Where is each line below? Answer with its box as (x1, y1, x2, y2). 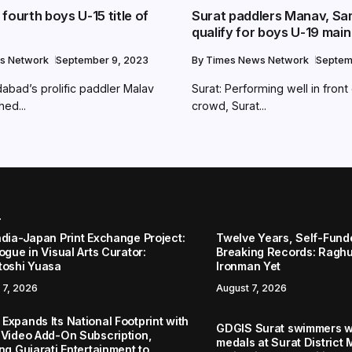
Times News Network (206, 53, 311, 66)
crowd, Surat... (192, 98, 266, 112)
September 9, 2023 (56, 53, 148, 66)
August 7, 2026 (216, 281, 288, 294)
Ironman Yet (216, 259, 281, 273)
